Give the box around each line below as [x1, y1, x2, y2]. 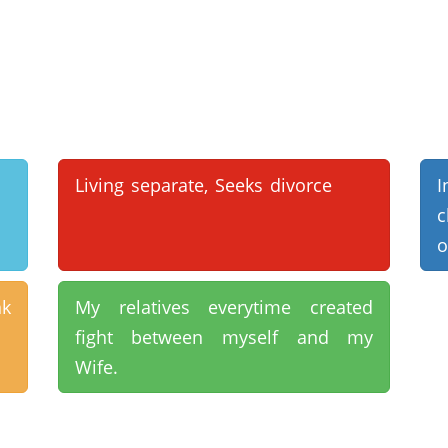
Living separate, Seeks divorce [74, 173, 332, 197]
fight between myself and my [74, 325, 374, 349]
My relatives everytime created [74, 295, 374, 319]
